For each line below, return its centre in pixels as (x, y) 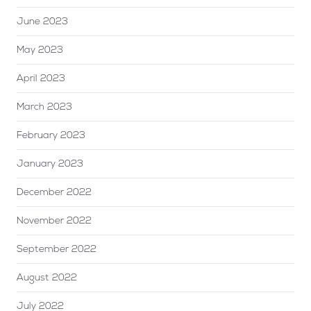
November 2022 (54, 221)
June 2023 (42, 22)
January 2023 (50, 164)
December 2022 (54, 192)
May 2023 (40, 50)
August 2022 (47, 278)
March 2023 (44, 107)
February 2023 (51, 135)
